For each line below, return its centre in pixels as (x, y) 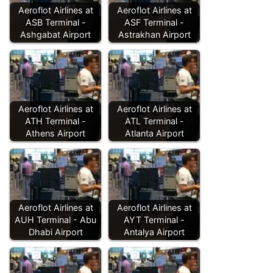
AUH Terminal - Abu (55, 219)
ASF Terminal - (154, 22)
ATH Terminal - (55, 121)
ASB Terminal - (55, 22)
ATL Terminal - (154, 121)
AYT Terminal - (154, 219)
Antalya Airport (154, 232)
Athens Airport (55, 133)
